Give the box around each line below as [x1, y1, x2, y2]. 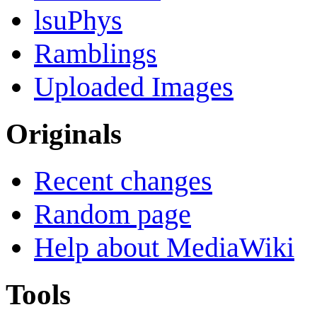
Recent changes [34, 164, 212, 197]
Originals [6, 117, 122, 151]
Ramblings [34, 38, 157, 70]
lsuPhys [34, 4, 122, 37]
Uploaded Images [34, 71, 234, 103]
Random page [34, 197, 191, 230]
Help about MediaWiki [34, 231, 294, 263]
